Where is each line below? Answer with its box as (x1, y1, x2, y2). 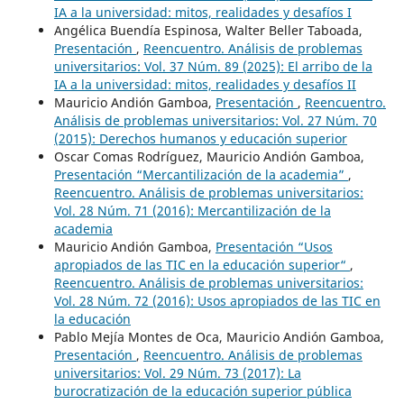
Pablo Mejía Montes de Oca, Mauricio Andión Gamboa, (53, 328, 384, 346)
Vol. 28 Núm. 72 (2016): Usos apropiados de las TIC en (53, 292, 381, 310)
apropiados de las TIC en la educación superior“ (53, 256, 350, 274)
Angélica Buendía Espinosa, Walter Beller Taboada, (53, 22, 363, 40)
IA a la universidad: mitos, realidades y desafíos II (53, 76, 356, 94)
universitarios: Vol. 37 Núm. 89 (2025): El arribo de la (53, 58, 372, 76)
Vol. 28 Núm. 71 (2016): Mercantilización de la (53, 202, 331, 220)
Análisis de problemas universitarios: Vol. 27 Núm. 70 (53, 112, 377, 130)
